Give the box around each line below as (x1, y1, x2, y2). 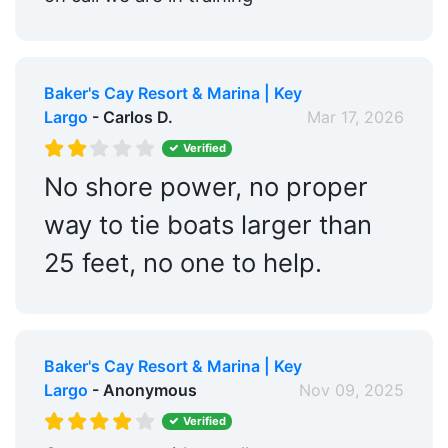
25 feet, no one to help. (43, 246, 322, 278)
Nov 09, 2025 (299, 379, 405, 400)
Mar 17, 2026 (307, 106, 405, 127)
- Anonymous (87, 379, 197, 400)
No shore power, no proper (43, 170, 368, 202)
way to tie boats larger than (43, 208, 372, 240)
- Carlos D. (87, 106, 173, 127)
